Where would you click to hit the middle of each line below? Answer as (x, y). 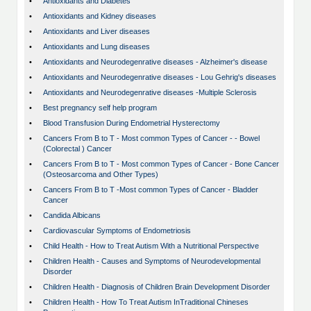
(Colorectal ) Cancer (77, 149)
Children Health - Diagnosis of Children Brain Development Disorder (157, 287)
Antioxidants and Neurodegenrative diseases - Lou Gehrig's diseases (160, 77)
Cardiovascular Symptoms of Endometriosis (117, 231)
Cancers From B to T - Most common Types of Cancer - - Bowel (151, 138)
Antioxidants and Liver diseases (96, 32)
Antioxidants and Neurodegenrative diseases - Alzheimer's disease (155, 62)
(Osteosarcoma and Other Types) (101, 175)
